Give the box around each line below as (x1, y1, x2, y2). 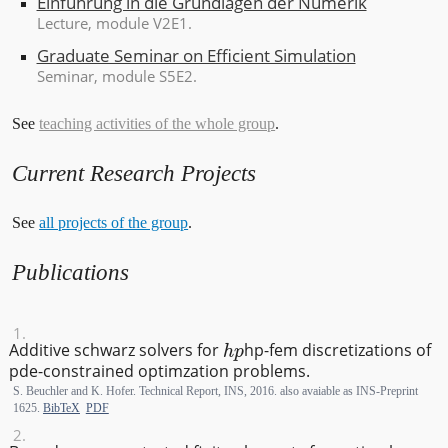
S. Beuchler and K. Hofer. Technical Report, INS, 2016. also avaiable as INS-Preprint (12, 384, 418, 399)
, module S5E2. (93, 65, 197, 86)
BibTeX (42, 401, 80, 416)
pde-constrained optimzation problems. (8, 360, 310, 383)
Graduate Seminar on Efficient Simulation (36, 43, 356, 67)
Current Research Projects (12, 160, 257, 187)
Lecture (36, 12, 88, 33)
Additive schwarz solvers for (8, 339, 223, 362)
